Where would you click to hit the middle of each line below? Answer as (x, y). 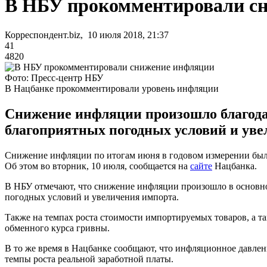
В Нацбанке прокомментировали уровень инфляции (112, 88)
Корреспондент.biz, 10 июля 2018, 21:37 (87, 35)
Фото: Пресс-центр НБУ (54, 77)
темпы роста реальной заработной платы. (89, 259)
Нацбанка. (235, 166)
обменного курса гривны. (57, 228)
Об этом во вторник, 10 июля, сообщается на (97, 166)
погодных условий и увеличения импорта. (92, 197)
